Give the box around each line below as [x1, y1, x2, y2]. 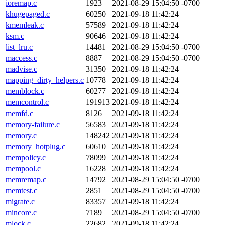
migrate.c [6, 197, 35, 206]
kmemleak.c [6, 21, 44, 29]
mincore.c [6, 208, 37, 217]
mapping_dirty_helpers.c [6, 76, 84, 84]
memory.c [6, 131, 37, 140]
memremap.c [6, 175, 46, 184]
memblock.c [6, 87, 44, 95]
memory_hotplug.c [6, 142, 65, 151]
